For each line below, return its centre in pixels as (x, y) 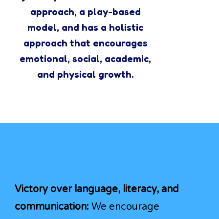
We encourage (124, 207)
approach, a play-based (85, 11)
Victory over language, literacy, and (97, 189)
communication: (52, 207)
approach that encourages (85, 43)
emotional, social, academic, (85, 58)
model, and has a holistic (85, 27)
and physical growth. (85, 74)
